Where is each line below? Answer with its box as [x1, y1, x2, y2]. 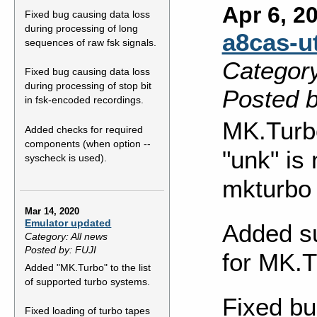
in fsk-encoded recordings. [25, 94, 144, 106]
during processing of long [25, 22, 139, 34]
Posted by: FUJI [25, 244, 97, 256]
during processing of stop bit [25, 80, 152, 92]
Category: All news [25, 231, 108, 243]
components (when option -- [25, 137, 151, 149]
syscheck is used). [25, 151, 108, 163]
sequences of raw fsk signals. [25, 36, 157, 48]
